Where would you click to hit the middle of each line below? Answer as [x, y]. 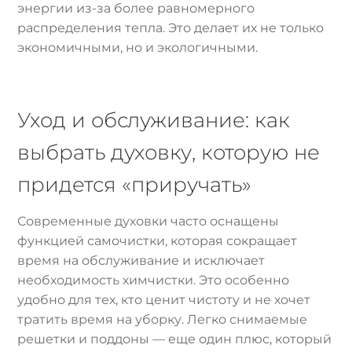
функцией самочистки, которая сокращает [158, 241]
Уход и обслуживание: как [154, 120]
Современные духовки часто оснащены [148, 222]
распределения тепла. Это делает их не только [171, 27]
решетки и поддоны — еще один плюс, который [175, 339]
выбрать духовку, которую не [169, 152]
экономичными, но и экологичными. [138, 47]
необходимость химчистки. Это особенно [154, 280]
